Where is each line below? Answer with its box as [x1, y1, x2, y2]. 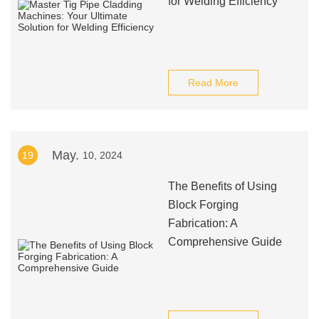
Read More [187, 77, 239, 88]
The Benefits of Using [167, 180, 277, 192]
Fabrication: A [167, 217, 237, 229]
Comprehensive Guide [167, 236, 282, 248]
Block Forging [167, 199, 239, 211]
